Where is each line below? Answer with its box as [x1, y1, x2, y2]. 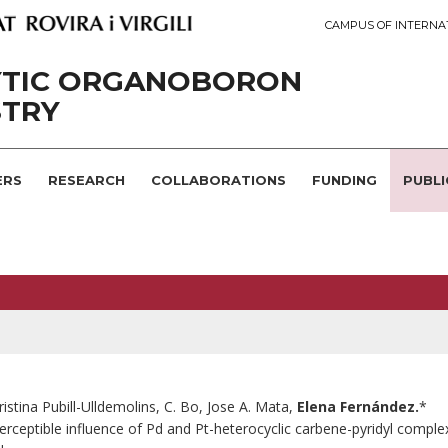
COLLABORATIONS [151, 172, 286, 188]
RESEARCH [48, 172, 125, 188]
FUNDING [312, 172, 377, 188]
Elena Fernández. [297, 397, 419, 416]
